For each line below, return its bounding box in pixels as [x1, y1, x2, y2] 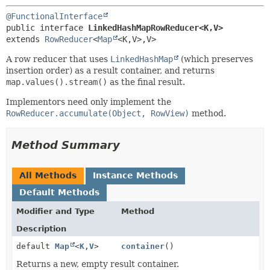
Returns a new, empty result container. [16, 259, 179, 269]
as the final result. [107, 77, 185, 87]
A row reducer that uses [6, 54, 110, 64]
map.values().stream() [6, 77, 107, 87]
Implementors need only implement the [6, 97, 171, 107]
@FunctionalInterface [6, 11, 102, 21]
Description [16, 224, 66, 233]
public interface [6, 23, 88, 33]
